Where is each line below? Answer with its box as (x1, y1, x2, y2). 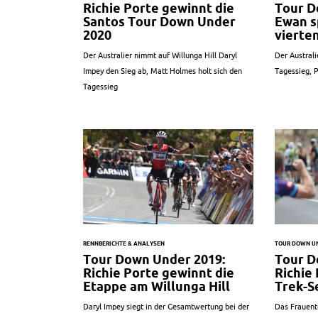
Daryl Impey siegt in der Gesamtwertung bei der (83, 302, 249, 312)
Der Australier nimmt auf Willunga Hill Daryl (83, 50, 237, 60)
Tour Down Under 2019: (83, 253, 225, 267)
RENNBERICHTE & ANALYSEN (83, 241, 165, 248)
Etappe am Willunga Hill (83, 280, 230, 294)
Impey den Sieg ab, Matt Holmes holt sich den (83, 66, 242, 75)
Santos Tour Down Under (83, 14, 236, 28)
